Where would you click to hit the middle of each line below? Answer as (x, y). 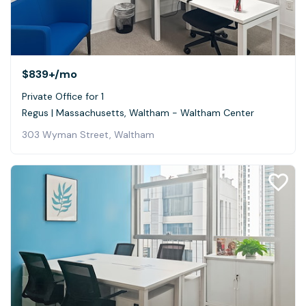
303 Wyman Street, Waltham (88, 135)
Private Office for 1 (63, 97)
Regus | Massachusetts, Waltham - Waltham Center (138, 113)
